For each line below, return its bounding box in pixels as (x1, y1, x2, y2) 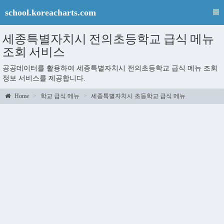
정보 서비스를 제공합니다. (2, 74, 85, 82)
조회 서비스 (2, 44, 65, 59)
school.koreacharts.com (5, 7, 96, 17)
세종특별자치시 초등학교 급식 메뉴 (91, 92, 185, 99)
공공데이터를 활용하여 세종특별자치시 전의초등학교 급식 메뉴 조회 (2, 64, 217, 72)
